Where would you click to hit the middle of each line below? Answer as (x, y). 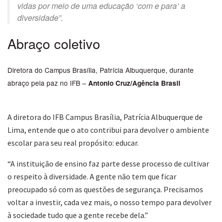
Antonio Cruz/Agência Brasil (134, 83)
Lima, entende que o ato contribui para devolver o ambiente (108, 130)
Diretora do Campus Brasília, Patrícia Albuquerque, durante (101, 70)
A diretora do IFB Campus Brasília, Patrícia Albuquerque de (105, 117)
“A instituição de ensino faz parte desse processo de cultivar (108, 164)
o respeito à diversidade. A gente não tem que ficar (92, 176)
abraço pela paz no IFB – (48, 83)
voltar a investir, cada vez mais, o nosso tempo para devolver (110, 202)
